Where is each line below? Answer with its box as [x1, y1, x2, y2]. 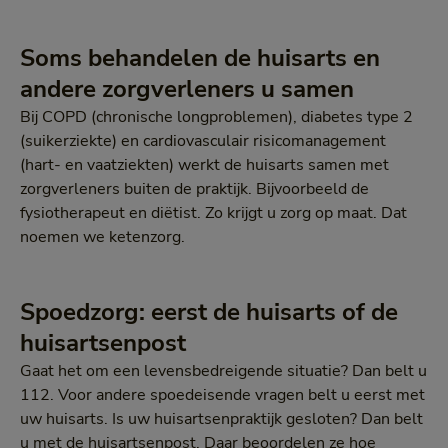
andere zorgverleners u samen [20, 73, 354, 105]
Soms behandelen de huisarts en [20, 42, 380, 74]
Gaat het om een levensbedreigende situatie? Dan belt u [20, 360, 427, 382]
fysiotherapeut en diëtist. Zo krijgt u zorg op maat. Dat [20, 202, 407, 224]
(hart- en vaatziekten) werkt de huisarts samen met [20, 154, 389, 176]
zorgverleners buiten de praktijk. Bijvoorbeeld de [20, 178, 369, 200]
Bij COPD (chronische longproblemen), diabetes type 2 [20, 106, 413, 128]
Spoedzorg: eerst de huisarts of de [20, 296, 398, 328]
